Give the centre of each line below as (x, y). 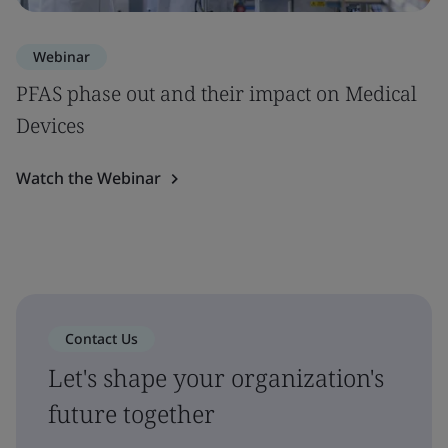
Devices (50, 125)
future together (131, 413)
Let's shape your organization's (216, 377)
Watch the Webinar (88, 178)
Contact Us (101, 338)
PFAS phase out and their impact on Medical (216, 93)
